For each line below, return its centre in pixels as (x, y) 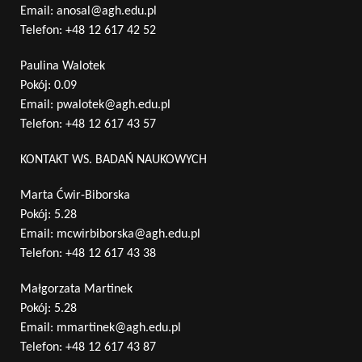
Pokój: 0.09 (48, 85)
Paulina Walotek (63, 66)
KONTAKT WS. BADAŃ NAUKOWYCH (114, 160)
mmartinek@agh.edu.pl (119, 328)
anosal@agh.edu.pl (107, 11)
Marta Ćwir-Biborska (75, 195)
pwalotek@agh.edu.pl (114, 105)
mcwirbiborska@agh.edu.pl (128, 234)
